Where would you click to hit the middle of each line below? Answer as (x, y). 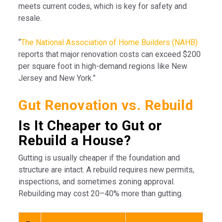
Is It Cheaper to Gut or (90, 125)
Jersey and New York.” (57, 78)
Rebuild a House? (75, 140)
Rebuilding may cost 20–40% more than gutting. (101, 193)
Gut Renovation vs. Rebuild (106, 105)
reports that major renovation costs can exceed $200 (110, 54)
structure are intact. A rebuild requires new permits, (107, 169)
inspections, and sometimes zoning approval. (97, 181)
